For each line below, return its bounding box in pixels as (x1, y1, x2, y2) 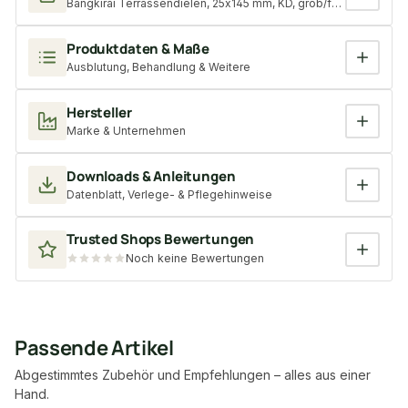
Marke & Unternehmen (66, 124, 186, 138)
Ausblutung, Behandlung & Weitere (66, 60, 250, 75)
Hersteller (66, 103, 132, 123)
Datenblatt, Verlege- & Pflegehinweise (66, 188, 272, 202)
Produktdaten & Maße (66, 39, 210, 59)
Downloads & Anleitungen (66, 167, 236, 187)
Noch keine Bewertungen (126, 251, 264, 266)
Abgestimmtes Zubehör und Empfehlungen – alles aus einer (15, 367, 371, 383)
